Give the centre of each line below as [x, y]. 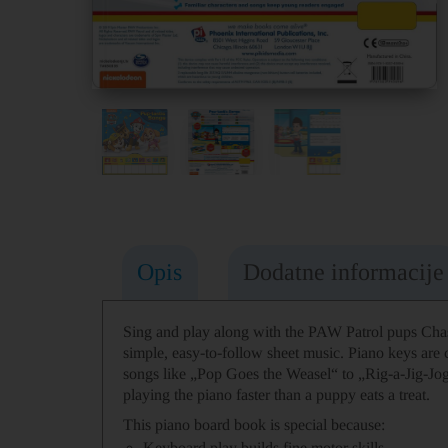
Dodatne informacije [343, 271]
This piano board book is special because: [254, 425]
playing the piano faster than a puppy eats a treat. [276, 394]
